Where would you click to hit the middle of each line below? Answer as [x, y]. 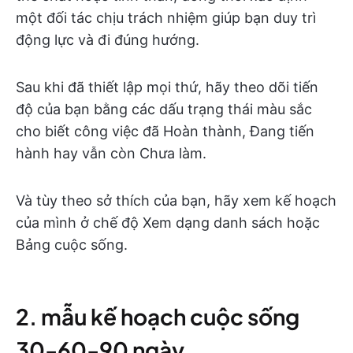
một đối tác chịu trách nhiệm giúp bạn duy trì [166, 17]
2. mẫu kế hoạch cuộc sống [158, 316]
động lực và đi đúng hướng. [108, 39]
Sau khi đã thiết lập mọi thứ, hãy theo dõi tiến [167, 87]
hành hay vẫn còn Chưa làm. [111, 153]
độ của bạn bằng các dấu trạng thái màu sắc [164, 109]
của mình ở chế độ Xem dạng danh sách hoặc [168, 222]
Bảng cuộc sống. [72, 244]
